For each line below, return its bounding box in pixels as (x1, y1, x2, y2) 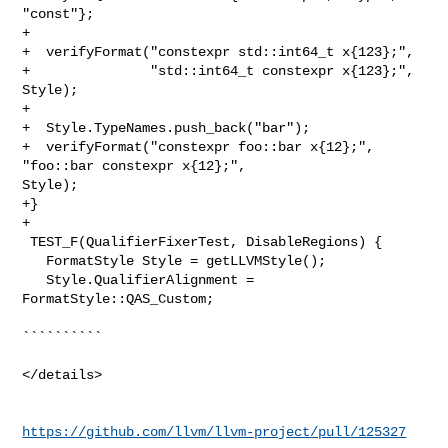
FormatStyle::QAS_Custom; (22, 290, 215, 307)
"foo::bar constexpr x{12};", (22, 157, 255, 174)
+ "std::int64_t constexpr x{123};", (22, 62, 415, 79)
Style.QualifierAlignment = (22, 271, 47, 288)
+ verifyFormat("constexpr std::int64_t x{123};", (22, 43, 415, 60)
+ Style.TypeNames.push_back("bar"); (22, 119, 311, 136)
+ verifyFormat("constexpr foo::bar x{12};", (22, 138, 375, 155)
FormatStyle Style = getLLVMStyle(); (22, 252, 47, 269)
